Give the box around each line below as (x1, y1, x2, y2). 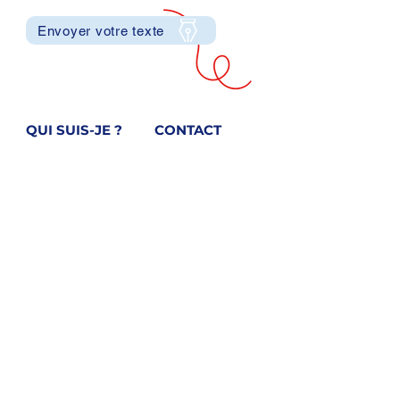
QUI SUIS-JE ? (26, 121, 122, 138)
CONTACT (154, 121, 221, 138)
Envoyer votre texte (37, 22, 165, 38)
